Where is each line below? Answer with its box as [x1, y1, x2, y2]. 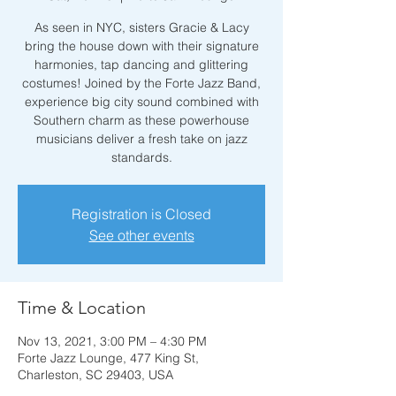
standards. [110, 149, 172, 165]
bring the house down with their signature [24, 38, 259, 54]
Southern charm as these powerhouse [34, 112, 249, 128]
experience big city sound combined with [24, 94, 259, 110]
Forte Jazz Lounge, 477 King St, [18, 350, 199, 366]
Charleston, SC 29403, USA [18, 367, 173, 383]
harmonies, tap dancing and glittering [34, 57, 248, 72]
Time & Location [18, 297, 146, 318]
